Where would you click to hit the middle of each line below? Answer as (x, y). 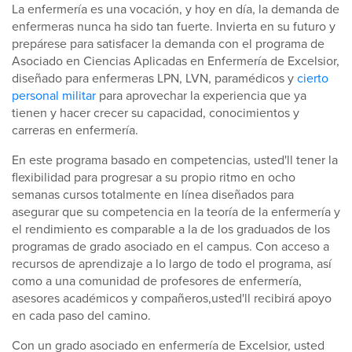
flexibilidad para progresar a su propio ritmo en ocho (154, 177)
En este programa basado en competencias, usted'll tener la (175, 160)
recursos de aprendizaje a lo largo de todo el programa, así (172, 264)
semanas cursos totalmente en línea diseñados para (153, 194)
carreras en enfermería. (75, 130)
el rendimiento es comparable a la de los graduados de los (171, 229)
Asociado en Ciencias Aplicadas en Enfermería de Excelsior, (176, 61)
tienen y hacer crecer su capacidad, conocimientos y (156, 113)
